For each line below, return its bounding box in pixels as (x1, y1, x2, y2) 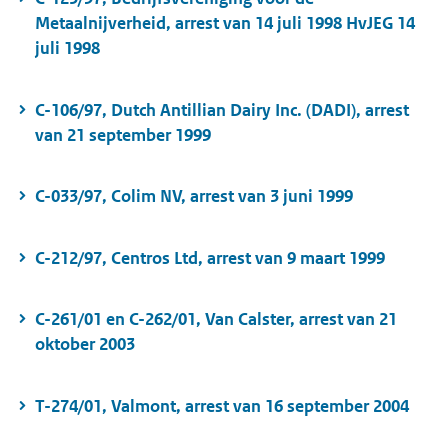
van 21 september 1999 (35, 123, 211, 146)
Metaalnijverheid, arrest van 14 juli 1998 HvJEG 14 (35, 12, 415, 35)
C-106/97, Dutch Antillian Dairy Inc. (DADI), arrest (35, 98, 409, 121)
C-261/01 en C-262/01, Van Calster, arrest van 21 (35, 308, 397, 331)
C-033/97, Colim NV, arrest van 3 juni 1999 (35, 185, 353, 208)
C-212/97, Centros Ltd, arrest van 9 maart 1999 (35, 246, 385, 269)
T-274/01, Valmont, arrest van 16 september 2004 (35, 394, 409, 417)
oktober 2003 (35, 333, 135, 356)
